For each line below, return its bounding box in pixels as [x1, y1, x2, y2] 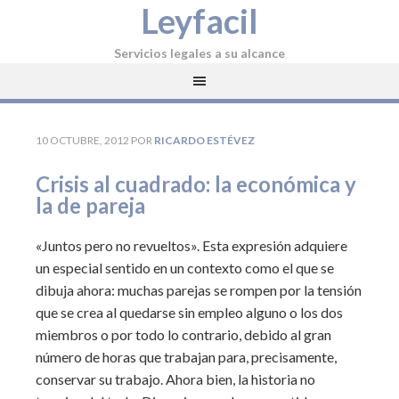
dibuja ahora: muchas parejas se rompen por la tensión [36, 281, 362, 298]
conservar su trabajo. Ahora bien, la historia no [36, 370, 315, 387]
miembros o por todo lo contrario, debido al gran [36, 326, 331, 343]
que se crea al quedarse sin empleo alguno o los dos [36, 304, 343, 321]
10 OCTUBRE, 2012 [36, 134, 129, 147]
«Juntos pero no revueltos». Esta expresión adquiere [36, 237, 347, 254]
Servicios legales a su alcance [114, 45, 285, 61]
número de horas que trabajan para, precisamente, [36, 348, 337, 365]
